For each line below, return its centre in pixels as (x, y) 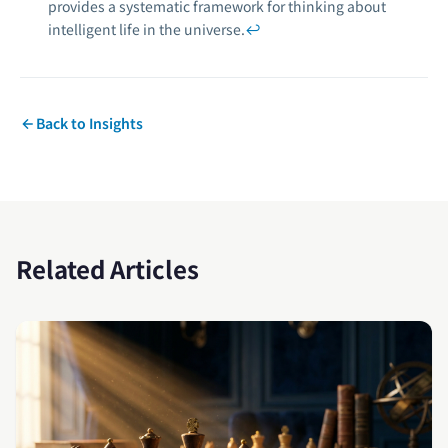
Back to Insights (89, 123)
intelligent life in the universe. (146, 29)
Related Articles (107, 268)
